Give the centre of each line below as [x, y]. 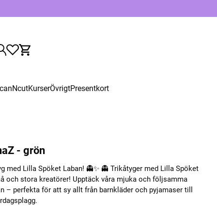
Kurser [39, 88]
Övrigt [60, 88]
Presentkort [89, 88]
